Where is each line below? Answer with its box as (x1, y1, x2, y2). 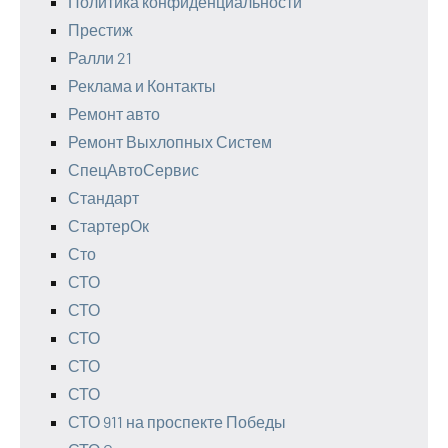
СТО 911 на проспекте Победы (68, 412, 286, 432)
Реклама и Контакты (68, 76, 216, 96)
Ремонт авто (68, 104, 160, 124)
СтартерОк (68, 216, 149, 236)
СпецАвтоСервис (68, 160, 199, 180)
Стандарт (68, 188, 139, 208)
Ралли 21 (68, 48, 132, 68)
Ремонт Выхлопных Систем (68, 132, 272, 152)
